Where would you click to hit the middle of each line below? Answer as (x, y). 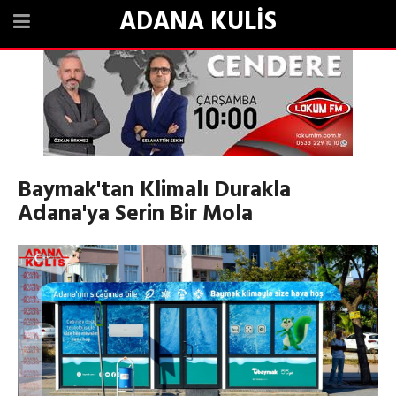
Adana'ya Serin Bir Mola (135, 215)
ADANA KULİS (198, 23)
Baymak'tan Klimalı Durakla (154, 191)
